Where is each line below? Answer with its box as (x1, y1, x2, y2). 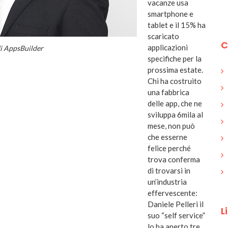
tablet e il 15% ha (148, 20, 206, 30)
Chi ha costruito (148, 76, 202, 86)
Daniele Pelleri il (148, 199, 204, 209)
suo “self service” (148, 211, 205, 220)
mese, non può (148, 121, 195, 131)
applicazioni (148, 43, 188, 52)
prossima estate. (148, 65, 203, 75)
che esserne (148, 132, 187, 142)
